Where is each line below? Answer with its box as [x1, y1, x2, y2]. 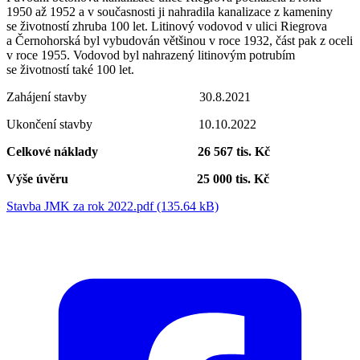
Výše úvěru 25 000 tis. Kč [6, 171, 269, 186]
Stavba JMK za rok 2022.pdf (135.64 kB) [6, 198, 219, 213]
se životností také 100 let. [6, 62, 134, 76]
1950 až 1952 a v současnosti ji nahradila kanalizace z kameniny [6, 4, 333, 18]
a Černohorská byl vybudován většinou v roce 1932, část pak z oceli [6, 33, 353, 47]
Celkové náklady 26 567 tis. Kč [6, 144, 270, 158]
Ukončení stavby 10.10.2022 [6, 117, 256, 131]
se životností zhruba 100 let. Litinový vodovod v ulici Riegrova [6, 18, 327, 33]
